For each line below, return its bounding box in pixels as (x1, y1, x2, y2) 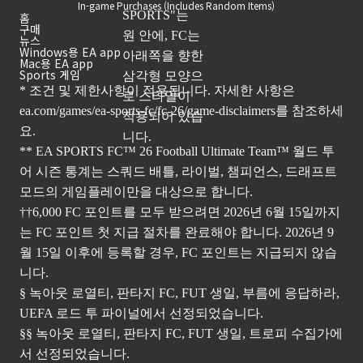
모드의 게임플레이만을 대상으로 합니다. (19, 185, 253, 199)
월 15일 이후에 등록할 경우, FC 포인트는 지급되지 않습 (19, 246, 337, 260)
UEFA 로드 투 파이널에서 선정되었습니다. (19, 306, 263, 321)
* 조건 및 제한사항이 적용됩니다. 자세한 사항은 (19, 83, 295, 98)
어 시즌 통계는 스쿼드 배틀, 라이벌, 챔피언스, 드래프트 (19, 164, 337, 179)
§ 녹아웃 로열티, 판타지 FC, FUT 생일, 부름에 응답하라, (19, 286, 340, 301)
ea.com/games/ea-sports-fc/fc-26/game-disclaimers (19, 104, 275, 118)
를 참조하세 (275, 104, 344, 118)
